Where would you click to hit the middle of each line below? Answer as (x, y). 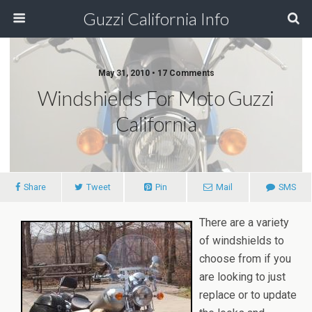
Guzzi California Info (156, 18)
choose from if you (245, 259)
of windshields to (242, 241)
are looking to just (242, 277)
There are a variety (244, 223)
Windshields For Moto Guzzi (156, 98)
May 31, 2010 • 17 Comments (156, 73)
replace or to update (248, 295)
